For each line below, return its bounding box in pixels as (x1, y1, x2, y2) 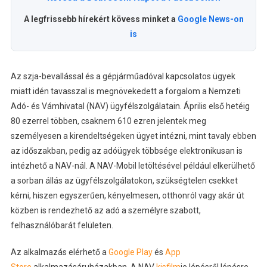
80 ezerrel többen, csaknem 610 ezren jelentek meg (10, 116, 206, 126)
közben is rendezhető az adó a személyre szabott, (10, 205, 201, 215)
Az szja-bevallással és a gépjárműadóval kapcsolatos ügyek (10, 71, 235, 81)
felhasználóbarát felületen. (10, 220, 113, 230)
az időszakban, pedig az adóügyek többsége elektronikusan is (10, 145, 243, 156)
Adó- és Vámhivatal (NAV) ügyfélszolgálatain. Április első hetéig (10, 101, 250, 111)
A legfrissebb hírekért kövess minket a (23, 14, 178, 24)
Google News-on (177, 14, 244, 24)
